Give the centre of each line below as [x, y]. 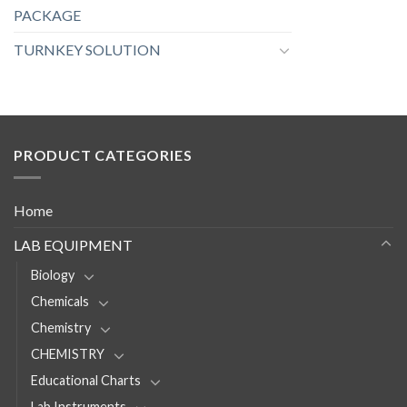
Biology [53, 274]
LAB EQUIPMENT [73, 244]
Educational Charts [86, 380]
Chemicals [60, 301]
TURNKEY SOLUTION [87, 50]
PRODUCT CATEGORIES [103, 155]
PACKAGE [47, 15]
